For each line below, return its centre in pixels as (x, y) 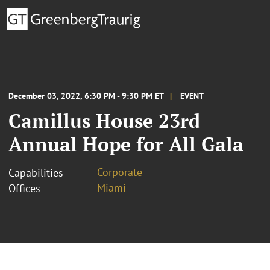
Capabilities (36, 172)
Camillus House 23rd (104, 120)
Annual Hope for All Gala (126, 144)
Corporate (120, 172)
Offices (24, 188)
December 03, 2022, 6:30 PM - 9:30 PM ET (86, 96)
